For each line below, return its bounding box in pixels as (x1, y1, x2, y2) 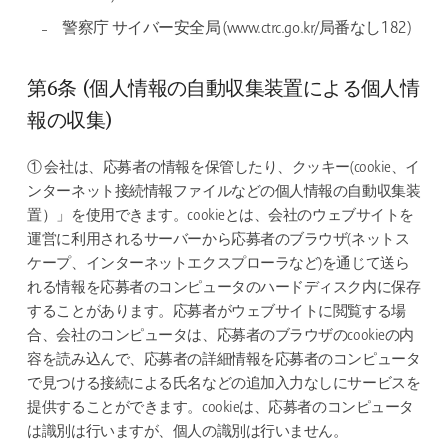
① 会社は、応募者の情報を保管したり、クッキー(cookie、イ (27, 161, 420, 176)
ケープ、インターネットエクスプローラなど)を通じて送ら (27, 257, 410, 272)
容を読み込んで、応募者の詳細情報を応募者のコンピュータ (27, 353, 421, 368)
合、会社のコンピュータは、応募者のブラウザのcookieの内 (27, 329, 414, 344)
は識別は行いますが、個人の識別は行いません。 (27, 425, 348, 440)
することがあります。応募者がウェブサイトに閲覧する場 (27, 305, 406, 320)
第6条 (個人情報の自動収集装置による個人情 (27, 77, 420, 101)
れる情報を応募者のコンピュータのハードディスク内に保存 (27, 281, 421, 296)
